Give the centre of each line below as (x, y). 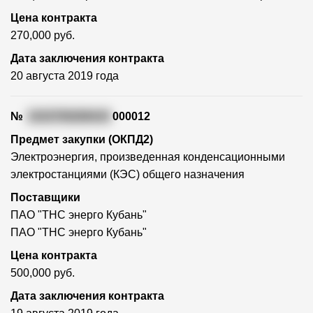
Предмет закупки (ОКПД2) (82, 140)
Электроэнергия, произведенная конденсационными (148, 157)
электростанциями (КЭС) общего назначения (128, 175)
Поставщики (45, 198)
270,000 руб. (43, 36)
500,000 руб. (43, 273)
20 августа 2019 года (65, 76)
